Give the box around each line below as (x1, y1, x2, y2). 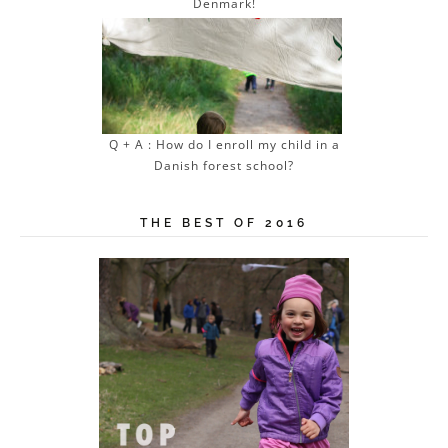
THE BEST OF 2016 (140, 216, 308, 231)
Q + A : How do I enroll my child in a (108, 136, 340, 154)
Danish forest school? (154, 157, 294, 175)
